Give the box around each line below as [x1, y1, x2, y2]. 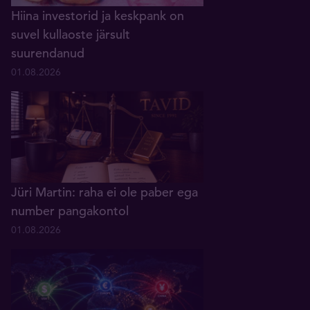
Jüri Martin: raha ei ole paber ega [11, 184, 198, 201]
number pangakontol [11, 203, 129, 219]
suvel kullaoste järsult [11, 26, 130, 43]
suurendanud [11, 45, 84, 62]
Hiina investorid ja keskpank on [11, 8, 184, 24]
